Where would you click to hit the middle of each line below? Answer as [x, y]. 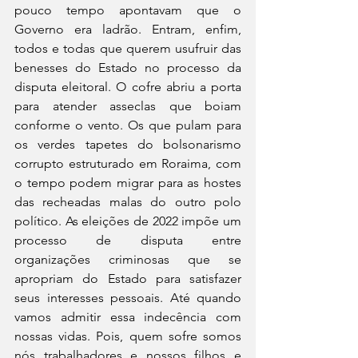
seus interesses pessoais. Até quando [128, 298]
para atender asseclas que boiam [128, 106]
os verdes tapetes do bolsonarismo [128, 144]
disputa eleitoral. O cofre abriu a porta [128, 87]
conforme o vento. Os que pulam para [128, 125]
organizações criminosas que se [128, 259]
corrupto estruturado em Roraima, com [128, 163]
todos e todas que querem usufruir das [128, 48]
